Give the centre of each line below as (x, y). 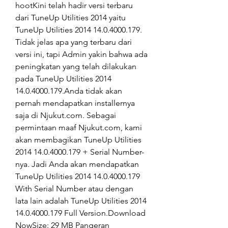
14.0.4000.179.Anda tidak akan (69, 91)
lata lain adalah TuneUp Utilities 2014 (81, 201)
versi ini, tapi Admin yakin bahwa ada (81, 54)
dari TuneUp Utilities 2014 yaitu (70, 18)
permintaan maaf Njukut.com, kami (79, 127)
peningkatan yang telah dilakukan (76, 66)
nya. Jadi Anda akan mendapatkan (77, 164)
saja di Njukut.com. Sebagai (66, 115)
